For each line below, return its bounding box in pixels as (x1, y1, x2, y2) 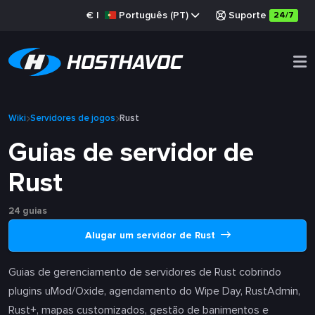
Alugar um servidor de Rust (84, 229, 218, 241)
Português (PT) (119, 9, 188, 21)
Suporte (229, 9, 266, 21)
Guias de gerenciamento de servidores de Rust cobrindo (8, 265, 281, 279)
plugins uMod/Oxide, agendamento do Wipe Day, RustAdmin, (8, 284, 300, 298)
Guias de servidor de (8, 136, 254, 169)
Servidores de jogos (30, 112, 115, 124)
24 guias (8, 205, 47, 217)
